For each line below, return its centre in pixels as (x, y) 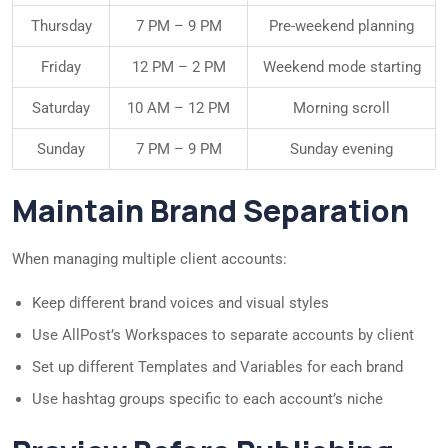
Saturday (61, 108)
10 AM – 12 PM (178, 108)
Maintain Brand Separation (210, 211)
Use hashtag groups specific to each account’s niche (207, 399)
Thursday (61, 26)
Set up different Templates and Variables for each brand (217, 367)
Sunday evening (341, 149)
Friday (61, 67)
